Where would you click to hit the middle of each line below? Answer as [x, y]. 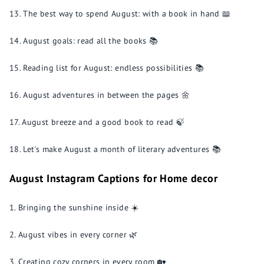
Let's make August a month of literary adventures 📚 [122, 149]
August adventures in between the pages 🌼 [107, 95]
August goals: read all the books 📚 [91, 41]
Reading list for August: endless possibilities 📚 [114, 68]
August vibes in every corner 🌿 [78, 235]
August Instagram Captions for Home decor [113, 178]
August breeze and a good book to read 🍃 [103, 122]
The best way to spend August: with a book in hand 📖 [127, 14]
